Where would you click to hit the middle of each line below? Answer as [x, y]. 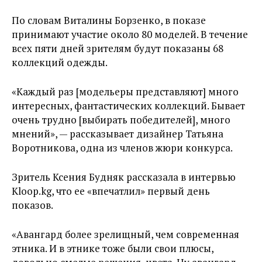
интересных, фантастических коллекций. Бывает [128, 106]
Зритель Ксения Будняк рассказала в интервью [124, 177]
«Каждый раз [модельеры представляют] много [125, 92]
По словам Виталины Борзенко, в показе [109, 20]
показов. [32, 205]
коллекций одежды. [60, 62]
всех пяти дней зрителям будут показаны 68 [118, 48]
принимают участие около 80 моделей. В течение [130, 34]
